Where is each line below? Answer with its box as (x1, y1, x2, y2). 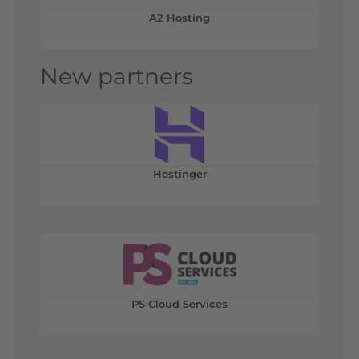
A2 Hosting (149, 11, 210, 24)
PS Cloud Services (131, 297, 228, 310)
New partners (40, 63, 193, 90)
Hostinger (152, 167, 207, 180)
